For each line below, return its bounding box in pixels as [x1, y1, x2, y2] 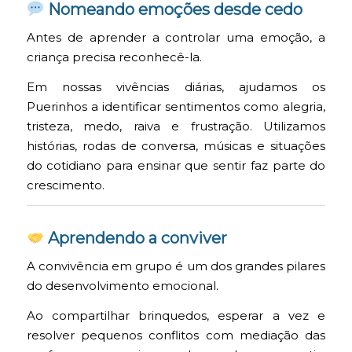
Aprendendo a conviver [44, 229, 228, 248]
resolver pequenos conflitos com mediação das [26, 328, 326, 343]
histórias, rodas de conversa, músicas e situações [26, 138, 326, 153]
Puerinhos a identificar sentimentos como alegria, [26, 99, 326, 114]
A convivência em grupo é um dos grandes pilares [26, 259, 326, 274]
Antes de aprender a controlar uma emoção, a [26, 31, 326, 46]
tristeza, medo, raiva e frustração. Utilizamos [26, 119, 326, 134]
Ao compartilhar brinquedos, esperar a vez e [26, 308, 326, 323]
